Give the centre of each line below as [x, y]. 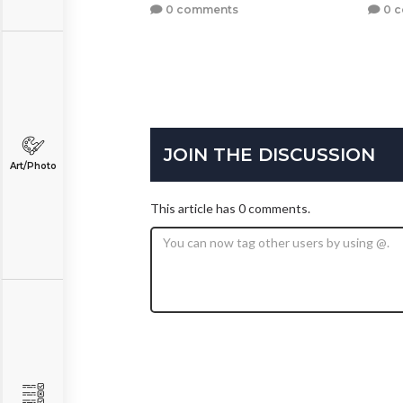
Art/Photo [33, 166]
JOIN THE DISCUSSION [269, 155]
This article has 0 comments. [230, 209]
